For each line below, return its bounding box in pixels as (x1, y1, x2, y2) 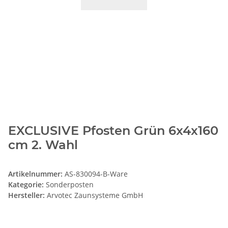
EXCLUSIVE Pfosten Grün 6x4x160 (8, 123, 218, 138)
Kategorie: (8, 179, 46, 189)
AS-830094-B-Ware (65, 168, 128, 179)
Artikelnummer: (8, 168, 65, 179)
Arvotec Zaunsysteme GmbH (47, 190, 143, 200)
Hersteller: (8, 190, 45, 200)
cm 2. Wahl (8, 137, 78, 152)
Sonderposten (46, 179, 94, 189)
